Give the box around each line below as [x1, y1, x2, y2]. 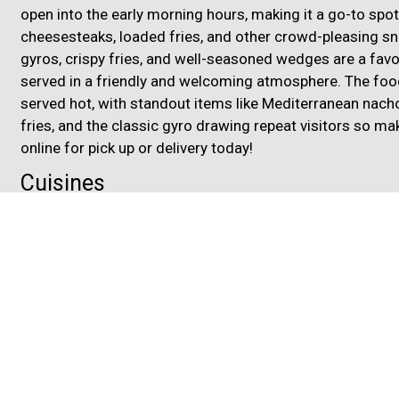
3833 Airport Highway [43, 370, 190, 389]
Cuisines [20, 170, 105, 197]
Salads [208, 224, 260, 242]
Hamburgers [229, 201, 319, 220]
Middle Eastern [30, 224, 137, 242]
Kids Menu [30, 334, 103, 353]
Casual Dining [30, 279, 128, 297]
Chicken [30, 201, 90, 220]
